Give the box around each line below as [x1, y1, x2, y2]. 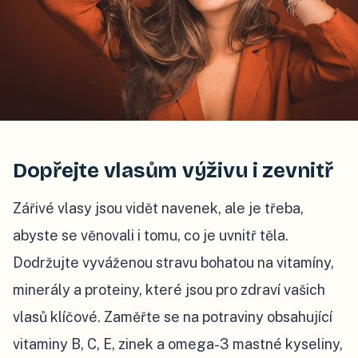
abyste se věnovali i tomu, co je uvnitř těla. [13, 227, 288, 245]
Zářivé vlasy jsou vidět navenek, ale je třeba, [13, 200, 304, 217]
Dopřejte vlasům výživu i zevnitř [13, 158, 333, 184]
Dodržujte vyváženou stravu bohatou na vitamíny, [13, 254, 334, 272]
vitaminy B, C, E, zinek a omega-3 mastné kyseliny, [13, 336, 343, 353]
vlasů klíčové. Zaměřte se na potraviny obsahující [13, 308, 332, 326]
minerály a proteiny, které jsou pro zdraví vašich [13, 281, 325, 299]
